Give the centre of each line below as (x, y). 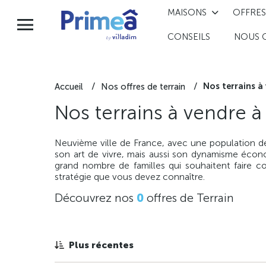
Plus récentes (101, 245)
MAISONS (187, 12)
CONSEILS (189, 37)
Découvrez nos (96, 198)
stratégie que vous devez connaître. (130, 177)
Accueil (69, 86)
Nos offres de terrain (143, 86)
